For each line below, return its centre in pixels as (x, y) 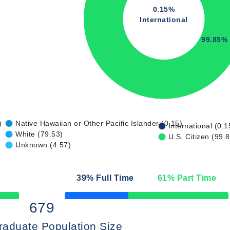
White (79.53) (39, 134)
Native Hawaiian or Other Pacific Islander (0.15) (99, 123)
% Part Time (192, 178)
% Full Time (110, 178)
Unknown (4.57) (43, 145)
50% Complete (84, 198)
